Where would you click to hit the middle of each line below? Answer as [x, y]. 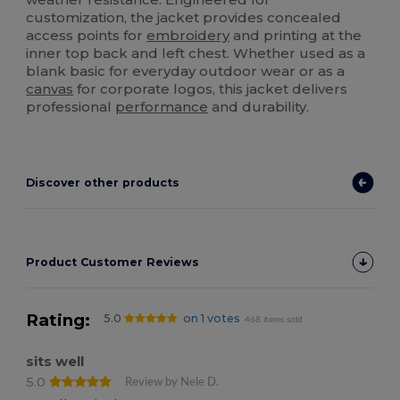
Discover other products [103, 183]
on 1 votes [211, 319]
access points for [87, 36]
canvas [50, 89]
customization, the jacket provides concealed [184, 18]
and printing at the [296, 36]
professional [71, 107]
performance [162, 107]
